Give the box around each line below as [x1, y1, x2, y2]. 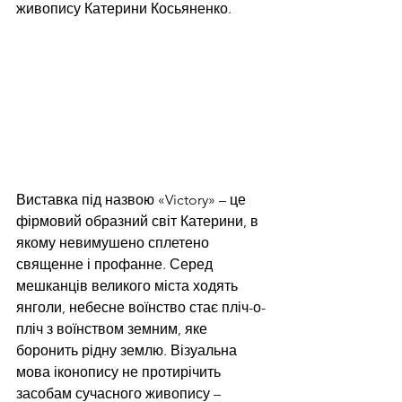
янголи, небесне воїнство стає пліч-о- [16, 299, 266, 317]
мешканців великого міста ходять [16, 277, 241, 295]
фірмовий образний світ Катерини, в [16, 213, 262, 231]
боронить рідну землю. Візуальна [16, 342, 240, 360]
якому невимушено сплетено [16, 234, 213, 252]
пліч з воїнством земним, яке [16, 320, 211, 338]
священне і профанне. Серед [16, 256, 216, 274]
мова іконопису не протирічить [16, 363, 224, 381]
